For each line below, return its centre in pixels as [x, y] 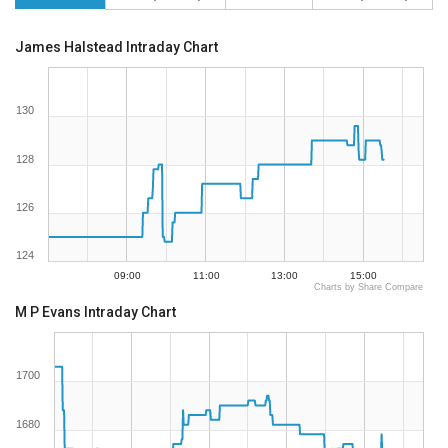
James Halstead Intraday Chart [116, 47]
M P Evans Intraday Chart [95, 312]
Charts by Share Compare [368, 287]
